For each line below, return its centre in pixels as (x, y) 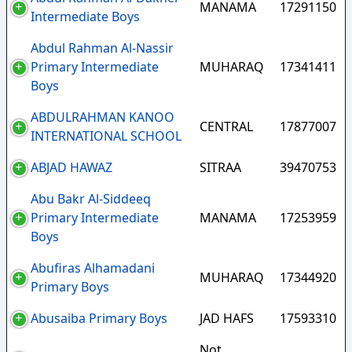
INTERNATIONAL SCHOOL (106, 136)
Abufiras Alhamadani (93, 268)
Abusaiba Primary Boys (99, 318)
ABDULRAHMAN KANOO (103, 117)
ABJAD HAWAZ (71, 167)
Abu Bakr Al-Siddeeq (91, 199)
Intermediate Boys (85, 16)
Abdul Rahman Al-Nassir (102, 48)
